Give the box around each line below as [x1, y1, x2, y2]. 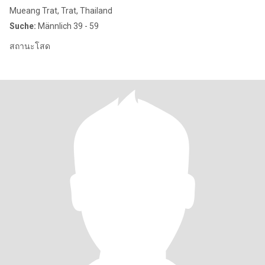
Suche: [9, 21, 36, 31]
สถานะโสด [9, 41, 50, 51]
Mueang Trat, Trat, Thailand [9, 6, 112, 15]
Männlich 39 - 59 [36, 21, 99, 31]
